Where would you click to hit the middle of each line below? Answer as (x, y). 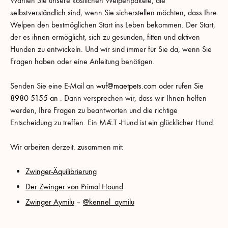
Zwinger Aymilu (50, 202)
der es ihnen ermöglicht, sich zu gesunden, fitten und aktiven (105, 37)
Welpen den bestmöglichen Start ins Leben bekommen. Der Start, (113, 25)
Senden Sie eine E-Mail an (53, 86)
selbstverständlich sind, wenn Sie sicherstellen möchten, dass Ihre (113, 13)
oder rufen (175, 86)
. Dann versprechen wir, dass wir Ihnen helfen (132, 98)
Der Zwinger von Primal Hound (74, 187)
